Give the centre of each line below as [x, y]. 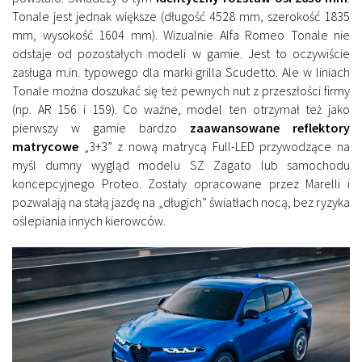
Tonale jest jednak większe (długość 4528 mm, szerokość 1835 [181, 16]
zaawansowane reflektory [270, 127]
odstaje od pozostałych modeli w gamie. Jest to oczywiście [181, 53]
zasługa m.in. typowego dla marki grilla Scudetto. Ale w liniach [181, 72]
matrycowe [45, 146]
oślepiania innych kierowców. [89, 220]
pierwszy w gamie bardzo [101, 127]
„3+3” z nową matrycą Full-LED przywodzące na [214, 146]
